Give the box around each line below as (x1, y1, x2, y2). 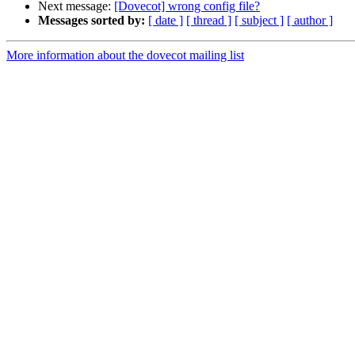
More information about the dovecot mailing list (6, 48, 244, 63)
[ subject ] (235, 13, 284, 28)
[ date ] (148, 13, 183, 28)
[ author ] (287, 13, 333, 28)
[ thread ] (186, 13, 231, 28)
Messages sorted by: (38, 13, 145, 28)
